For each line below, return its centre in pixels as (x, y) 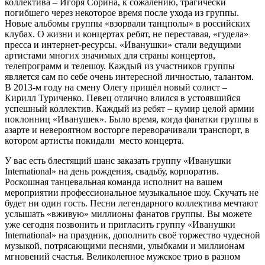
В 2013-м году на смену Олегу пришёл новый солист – (116, 88)
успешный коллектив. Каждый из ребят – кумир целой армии (130, 109)
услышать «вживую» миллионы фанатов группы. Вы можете (128, 214)
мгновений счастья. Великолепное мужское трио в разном (122, 257)
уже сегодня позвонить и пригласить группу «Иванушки (120, 225)
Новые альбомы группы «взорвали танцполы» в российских (127, 24)
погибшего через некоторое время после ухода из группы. (122, 13)
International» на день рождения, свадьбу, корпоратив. (112, 172)
